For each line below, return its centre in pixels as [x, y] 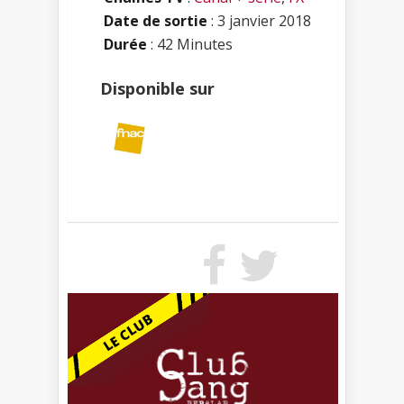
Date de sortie [156, 20]
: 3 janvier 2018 [259, 20]
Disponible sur [157, 88]
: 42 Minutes [190, 44]
